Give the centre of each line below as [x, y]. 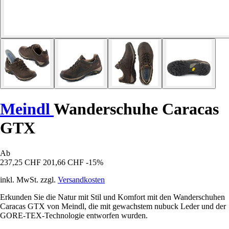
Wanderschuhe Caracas [136, 109]
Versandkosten [81, 179]
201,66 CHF [63, 162]
